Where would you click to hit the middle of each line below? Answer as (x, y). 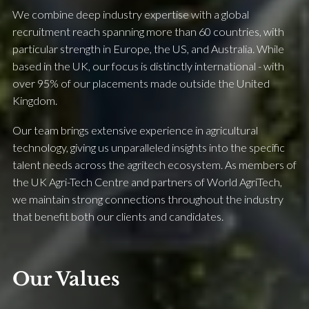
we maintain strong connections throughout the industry (148, 199)
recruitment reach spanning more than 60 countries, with (148, 32)
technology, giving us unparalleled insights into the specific (149, 148)
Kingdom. (35, 101)
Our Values (66, 279)
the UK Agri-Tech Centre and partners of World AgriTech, (147, 182)
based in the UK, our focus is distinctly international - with (148, 66)
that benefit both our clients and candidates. (118, 217)
